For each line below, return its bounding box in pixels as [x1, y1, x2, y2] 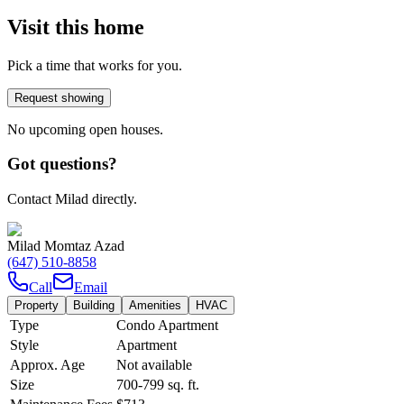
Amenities [129, 298, 181, 313]
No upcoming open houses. [7, 121, 163, 137]
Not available [116, 357, 192, 373]
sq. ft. [164, 377, 199, 393]
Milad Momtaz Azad [7, 238, 124, 254]
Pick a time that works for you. [7, 57, 182, 73]
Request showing [14, 90, 104, 105]
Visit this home [7, 14, 144, 39]
